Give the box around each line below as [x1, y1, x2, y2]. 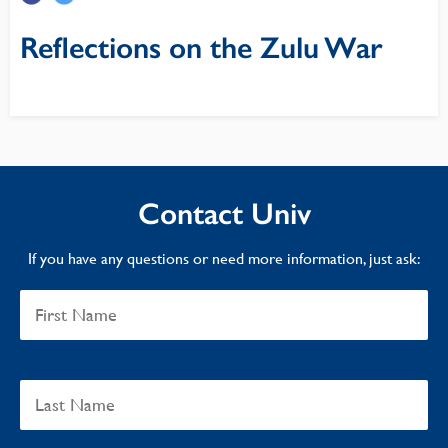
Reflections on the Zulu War [20, 30, 383, 66]
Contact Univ [137, 196, 311, 232]
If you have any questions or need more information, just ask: [27, 249, 421, 268]
